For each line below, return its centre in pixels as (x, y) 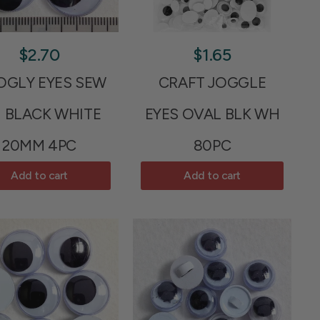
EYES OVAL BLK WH (212, 114)
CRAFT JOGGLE (212, 82)
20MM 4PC (39, 145)
